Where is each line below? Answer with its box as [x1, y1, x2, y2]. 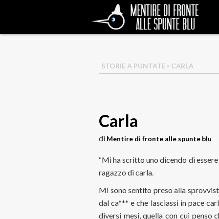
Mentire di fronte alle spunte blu [107, 134, 212, 143]
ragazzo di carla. [99, 168, 153, 177]
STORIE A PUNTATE [101, 62, 166, 70]
